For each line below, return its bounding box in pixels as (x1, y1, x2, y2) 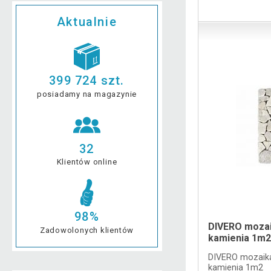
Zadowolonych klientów (39, 226, 134, 235)
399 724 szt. (49, 73, 125, 88)
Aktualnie (56, 14, 117, 29)
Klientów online (56, 157, 117, 167)
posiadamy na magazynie (36, 89, 137, 99)
